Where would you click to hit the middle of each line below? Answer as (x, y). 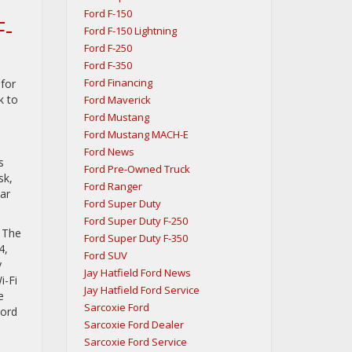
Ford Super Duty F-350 (136, 238)
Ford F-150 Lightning (130, 31)
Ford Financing (118, 83)
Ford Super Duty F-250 (136, 221)
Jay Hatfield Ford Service (141, 290)
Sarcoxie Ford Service (135, 342)
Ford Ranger (113, 187)
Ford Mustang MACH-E (136, 135)
